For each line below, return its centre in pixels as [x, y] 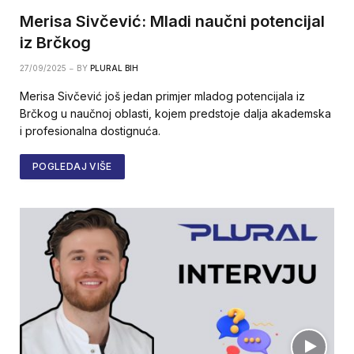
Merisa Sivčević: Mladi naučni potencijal [172, 21]
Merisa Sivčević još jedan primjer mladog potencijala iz [162, 96]
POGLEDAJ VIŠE [72, 166]
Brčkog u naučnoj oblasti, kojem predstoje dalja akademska [175, 113]
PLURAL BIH [114, 68]
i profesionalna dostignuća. [90, 130]
